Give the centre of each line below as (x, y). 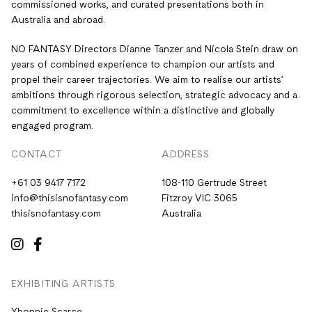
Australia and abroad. (58, 21)
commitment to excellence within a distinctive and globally (143, 111)
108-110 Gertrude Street (214, 183)
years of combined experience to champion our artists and (143, 65)
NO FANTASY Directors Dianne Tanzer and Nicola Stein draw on (155, 50)
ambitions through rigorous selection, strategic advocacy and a (154, 96)
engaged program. (52, 126)
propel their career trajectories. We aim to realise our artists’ (147, 80)
